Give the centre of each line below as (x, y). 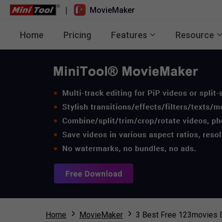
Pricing (77, 35)
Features (129, 35)
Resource (195, 35)
